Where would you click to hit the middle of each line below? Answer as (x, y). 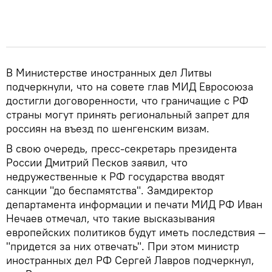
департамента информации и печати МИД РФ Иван (134, 204)
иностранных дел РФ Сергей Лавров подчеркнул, (130, 260)
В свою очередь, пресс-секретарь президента (121, 148)
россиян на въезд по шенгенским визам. (108, 128)
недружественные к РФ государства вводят (115, 176)
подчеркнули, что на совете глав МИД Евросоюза (130, 86)
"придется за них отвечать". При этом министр (123, 246)
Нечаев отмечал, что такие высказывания (110, 218)
